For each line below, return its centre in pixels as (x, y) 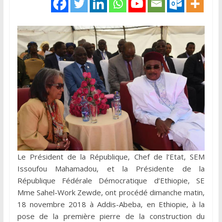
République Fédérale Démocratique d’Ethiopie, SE (111, 181)
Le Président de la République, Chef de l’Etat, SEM (111, 157)
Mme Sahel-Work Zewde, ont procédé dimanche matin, (111, 193)
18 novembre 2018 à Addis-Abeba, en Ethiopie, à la (111, 204)
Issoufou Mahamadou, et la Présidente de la (111, 169)
